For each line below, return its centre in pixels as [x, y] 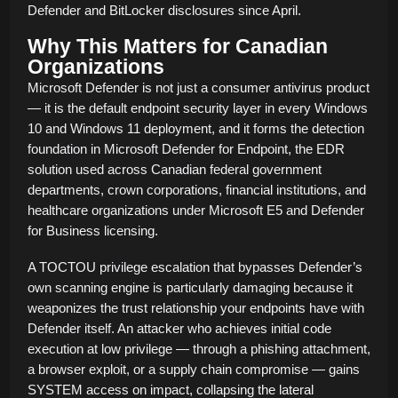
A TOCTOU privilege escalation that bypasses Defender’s [195, 267]
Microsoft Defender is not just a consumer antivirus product [199, 87]
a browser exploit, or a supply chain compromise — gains [194, 369]
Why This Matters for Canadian [178, 46]
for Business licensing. [93, 230]
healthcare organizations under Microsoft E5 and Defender [196, 210]
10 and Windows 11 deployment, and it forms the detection [196, 128]
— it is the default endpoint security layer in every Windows [198, 107]
